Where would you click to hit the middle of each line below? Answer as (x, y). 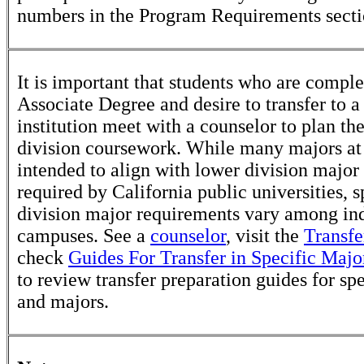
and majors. (63, 301)
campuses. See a (84, 236)
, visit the (265, 236)
